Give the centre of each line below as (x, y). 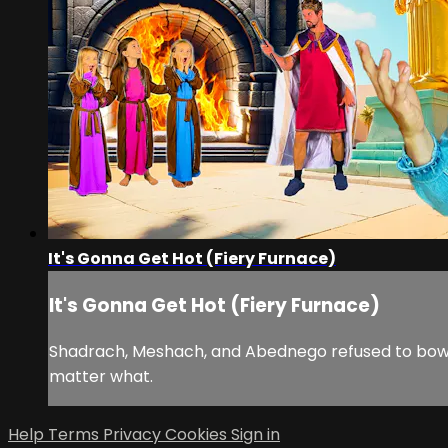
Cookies (198, 434)
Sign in (255, 434)
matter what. (101, 376)
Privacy (134, 434)
